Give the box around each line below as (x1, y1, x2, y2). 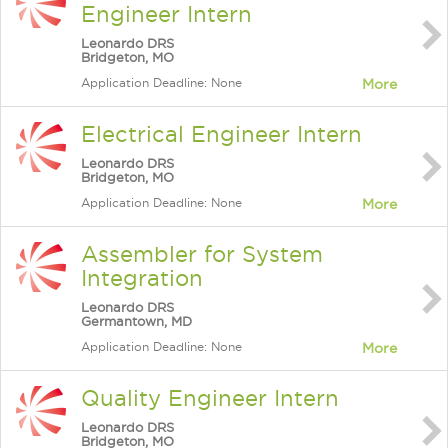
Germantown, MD (81, 314, 192, 328)
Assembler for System (81, 242, 323, 266)
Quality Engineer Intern (81, 386, 339, 410)
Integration (81, 266, 203, 290)
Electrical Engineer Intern (81, 122, 362, 146)
